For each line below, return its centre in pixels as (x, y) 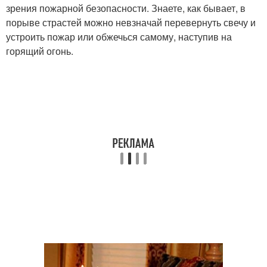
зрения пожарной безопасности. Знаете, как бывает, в (126, 8)
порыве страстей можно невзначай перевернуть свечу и (131, 22)
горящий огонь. (40, 51)
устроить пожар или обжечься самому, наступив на (119, 37)
